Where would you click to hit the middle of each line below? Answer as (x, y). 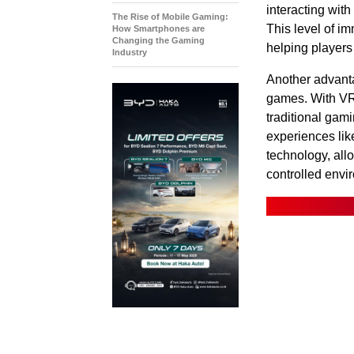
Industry (130, 52)
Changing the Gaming (158, 40)
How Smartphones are (158, 28)
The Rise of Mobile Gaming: (170, 16)
